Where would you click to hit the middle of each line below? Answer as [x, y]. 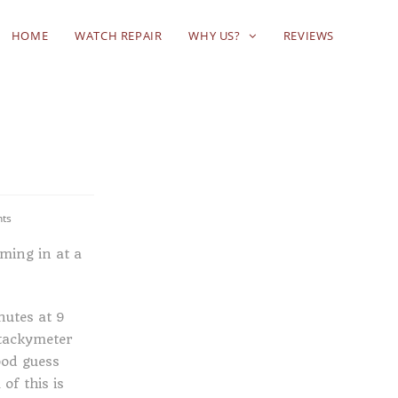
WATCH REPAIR [119, 36]
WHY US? [216, 36]
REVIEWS [308, 36]
